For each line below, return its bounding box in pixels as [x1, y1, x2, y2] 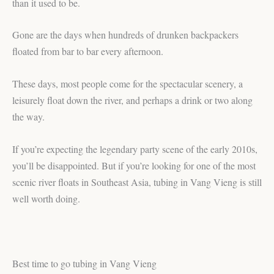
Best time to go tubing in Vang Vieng [12, 257, 157, 270]
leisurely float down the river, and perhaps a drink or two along [12, 93, 253, 106]
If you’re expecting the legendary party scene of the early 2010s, [12, 142, 257, 155]
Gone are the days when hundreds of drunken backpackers [12, 28, 239, 42]
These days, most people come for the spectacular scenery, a [12, 76, 243, 90]
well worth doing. [12, 191, 80, 205]
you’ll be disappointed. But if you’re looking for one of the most [12, 158, 256, 172]
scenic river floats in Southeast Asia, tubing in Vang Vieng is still [12, 175, 262, 188]
